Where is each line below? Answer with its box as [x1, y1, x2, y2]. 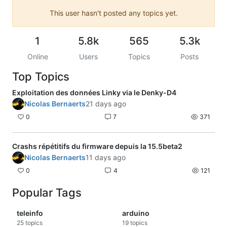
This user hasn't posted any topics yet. [49, 8, 178, 17]
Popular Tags [12, 186, 82, 200]
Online [27, 52, 48, 61]
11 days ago [86, 153, 126, 162]
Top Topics [12, 69, 69, 83]
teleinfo [17, 209, 43, 218]
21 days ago [86, 99, 126, 108]
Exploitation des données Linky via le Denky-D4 [12, 88, 176, 97]
